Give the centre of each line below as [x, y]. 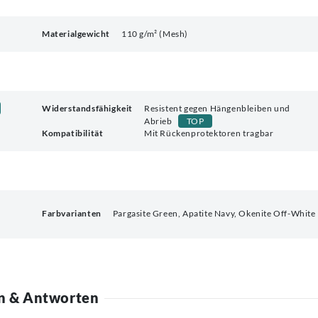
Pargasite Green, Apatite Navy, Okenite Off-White [214, 213]
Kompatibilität [73, 133]
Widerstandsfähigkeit [87, 108]
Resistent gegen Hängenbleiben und [217, 108]
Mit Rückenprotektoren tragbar [209, 133]
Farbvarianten [72, 213]
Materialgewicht [76, 33]
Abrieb [158, 121]
